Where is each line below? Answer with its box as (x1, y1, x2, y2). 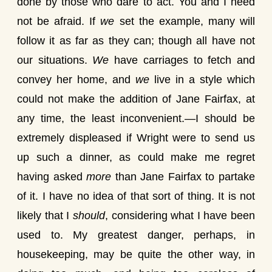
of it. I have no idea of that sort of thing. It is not (17, 190, 255, 202)
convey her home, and (17, 73, 135, 86)
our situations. (17, 54, 93, 66)
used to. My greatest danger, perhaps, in (17, 229, 255, 241)
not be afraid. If (17, 15, 101, 27)
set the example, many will (114, 15, 256, 27)
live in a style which (149, 73, 255, 86)
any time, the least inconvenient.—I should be (17, 112, 255, 124)
